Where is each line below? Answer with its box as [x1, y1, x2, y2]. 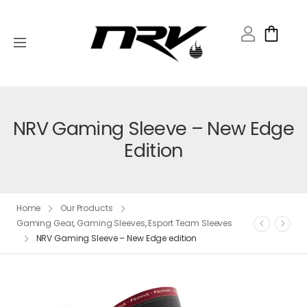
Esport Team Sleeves [148, 217, 233, 229]
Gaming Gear [16, 217, 74, 229]
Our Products [60, 201, 113, 214]
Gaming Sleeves [77, 217, 145, 229]
